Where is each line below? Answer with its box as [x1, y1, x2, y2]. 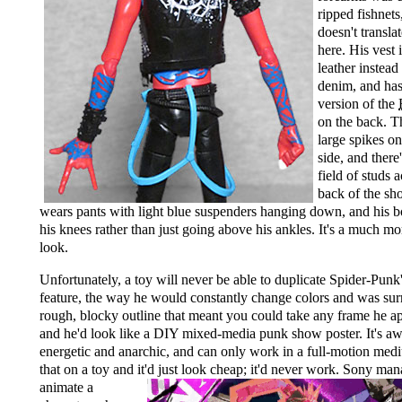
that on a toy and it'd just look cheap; [39, 362, 250, 378]
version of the [318, 96, 398, 112]
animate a [39, 380, 93, 396]
